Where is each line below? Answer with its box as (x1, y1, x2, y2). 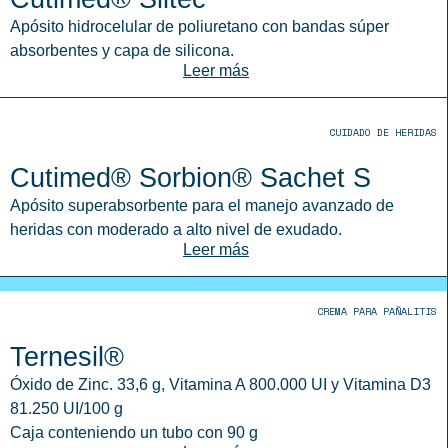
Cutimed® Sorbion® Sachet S (10, 162, 371, 193)
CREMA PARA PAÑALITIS (317, 304, 437, 319)
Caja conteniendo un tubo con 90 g (10, 424, 258, 441)
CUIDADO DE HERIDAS (329, 125, 437, 140)
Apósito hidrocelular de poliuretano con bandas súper (10, 18, 389, 35)
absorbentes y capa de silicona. (10, 42, 234, 59)
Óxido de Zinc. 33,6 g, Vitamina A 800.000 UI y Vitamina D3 (10, 376, 431, 393)
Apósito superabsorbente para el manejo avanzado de (10, 197, 394, 214)
